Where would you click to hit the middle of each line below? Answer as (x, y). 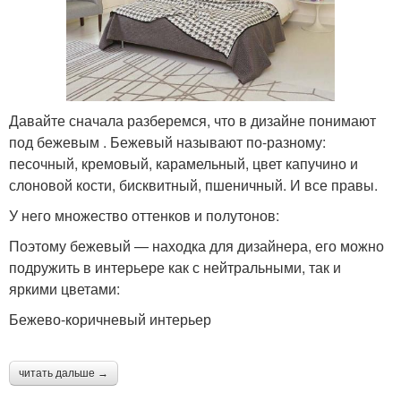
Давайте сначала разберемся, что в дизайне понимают (192, 120)
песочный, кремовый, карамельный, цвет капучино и (183, 163)
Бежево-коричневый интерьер (110, 319)
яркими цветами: (68, 288)
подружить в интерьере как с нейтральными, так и (175, 267)
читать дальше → (64, 373)
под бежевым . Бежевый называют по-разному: (167, 141)
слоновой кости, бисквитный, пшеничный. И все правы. (193, 184)
